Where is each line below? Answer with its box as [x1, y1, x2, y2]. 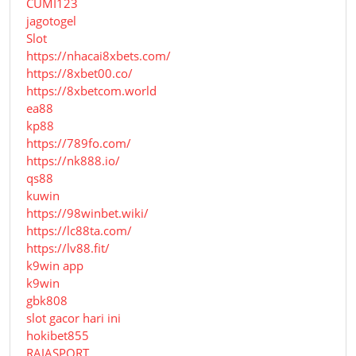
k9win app [26, 257, 83, 274]
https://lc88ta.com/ [26, 222, 132, 239]
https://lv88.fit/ [26, 240, 110, 257]
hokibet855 [26, 327, 89, 344]
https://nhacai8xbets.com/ [26, 48, 171, 64]
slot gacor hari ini [26, 310, 121, 327]
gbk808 [26, 292, 68, 309]
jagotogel [26, 13, 76, 29]
